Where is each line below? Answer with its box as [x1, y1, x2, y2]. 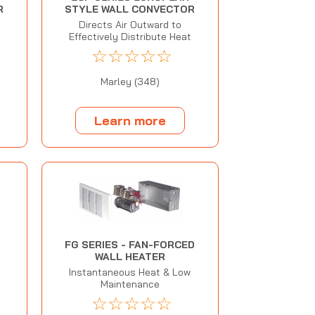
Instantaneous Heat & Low [69, 266, 191, 279]
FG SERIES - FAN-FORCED [65, 238, 195, 252]
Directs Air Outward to [78, 18, 181, 32]
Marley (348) [100, 75, 160, 89]
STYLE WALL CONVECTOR [65, 3, 195, 16]
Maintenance [100, 278, 160, 291]
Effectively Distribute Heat [68, 30, 191, 44]
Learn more [94, 112, 166, 129]
